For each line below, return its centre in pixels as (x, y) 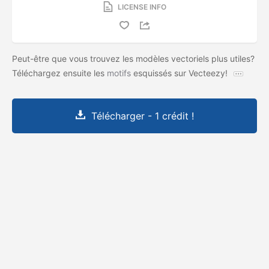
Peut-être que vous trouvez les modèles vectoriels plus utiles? (133, 58)
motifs (119, 73)
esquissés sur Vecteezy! (180, 73)
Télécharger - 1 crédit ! (142, 116)
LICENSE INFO (142, 7)
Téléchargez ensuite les (59, 73)
